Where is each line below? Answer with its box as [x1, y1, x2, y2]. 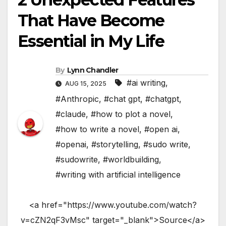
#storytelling [91, 139, 138, 149]
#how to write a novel [55, 124, 139, 134]
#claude [55, 108, 86, 119]
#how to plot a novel [91, 108, 171, 119]
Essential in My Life [18, 31, 164, 51]
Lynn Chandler [67, 65, 119, 75]
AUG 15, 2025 [64, 79, 108, 87]
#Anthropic [55, 93, 99, 104]
